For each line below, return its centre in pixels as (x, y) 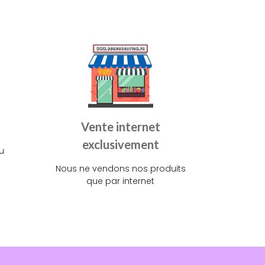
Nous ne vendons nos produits (120, 168)
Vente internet (120, 126)
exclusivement (120, 144)
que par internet (120, 181)
